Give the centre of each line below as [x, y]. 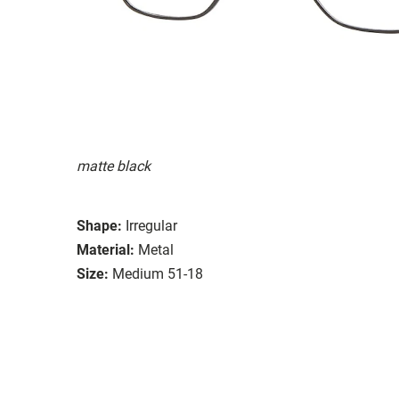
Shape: [99, 225]
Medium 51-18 [158, 273]
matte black [114, 166]
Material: [106, 249]
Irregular [151, 225]
